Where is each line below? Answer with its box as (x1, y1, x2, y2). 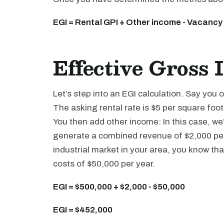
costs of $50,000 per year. (53, 159, 155, 168)
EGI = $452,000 (53, 205, 112, 214)
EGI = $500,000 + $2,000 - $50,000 (53, 182, 185, 191)
